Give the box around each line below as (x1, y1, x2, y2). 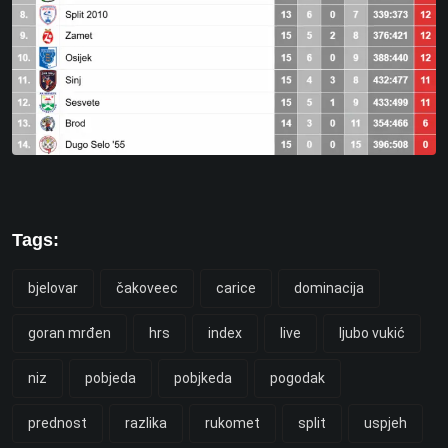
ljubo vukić (339, 324, 405, 341)
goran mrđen (28, 324, 111, 341)
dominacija (294, 279, 364, 296)
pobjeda (85, 369, 136, 386)
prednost (28, 414, 87, 431)
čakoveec (116, 279, 178, 296)
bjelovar (28, 279, 78, 296)
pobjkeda (174, 369, 232, 386)
